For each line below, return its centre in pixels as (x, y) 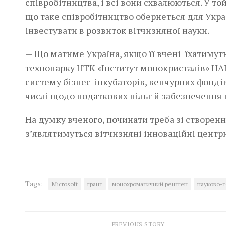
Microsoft (65, 184)
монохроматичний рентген (150, 184)
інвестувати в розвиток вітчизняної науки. (117, 30)
